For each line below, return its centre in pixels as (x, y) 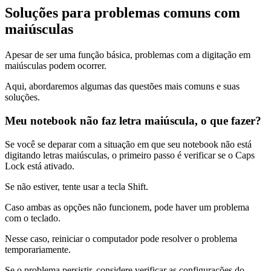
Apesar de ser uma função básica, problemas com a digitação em (128, 55)
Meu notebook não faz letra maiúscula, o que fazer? (133, 120)
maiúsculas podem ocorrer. (56, 66)
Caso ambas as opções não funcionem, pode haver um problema (127, 207)
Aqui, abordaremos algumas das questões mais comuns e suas (122, 87)
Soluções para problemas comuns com (122, 13)
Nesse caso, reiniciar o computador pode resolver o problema (121, 238)
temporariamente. (38, 249)
